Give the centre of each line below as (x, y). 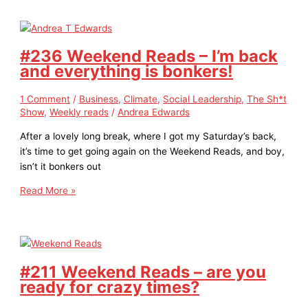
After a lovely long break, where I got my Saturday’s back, (148, 136)
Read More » (48, 191)
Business (99, 99)
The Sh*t (267, 99)
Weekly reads (79, 112)
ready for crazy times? (110, 287)
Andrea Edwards (154, 112)
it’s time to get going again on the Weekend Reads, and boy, (153, 151)
